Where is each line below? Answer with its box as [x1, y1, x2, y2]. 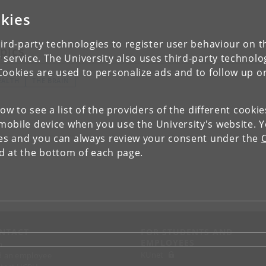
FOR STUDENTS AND [141, 226, 233, 237]
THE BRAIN [32, 75, 69, 85]
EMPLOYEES [141, 237, 195, 248]
